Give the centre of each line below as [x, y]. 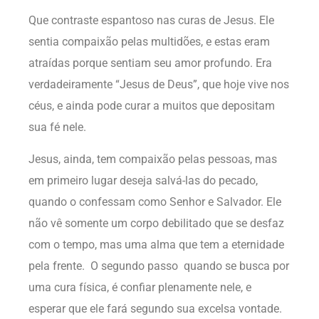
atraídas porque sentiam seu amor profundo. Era [150, 63]
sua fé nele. [57, 127]
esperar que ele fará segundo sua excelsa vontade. [155, 308]
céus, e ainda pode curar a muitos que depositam [152, 106]
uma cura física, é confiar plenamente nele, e [140, 287]
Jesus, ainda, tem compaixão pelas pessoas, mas [153, 159]
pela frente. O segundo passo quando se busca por [159, 266]
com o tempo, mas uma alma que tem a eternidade [156, 244]
